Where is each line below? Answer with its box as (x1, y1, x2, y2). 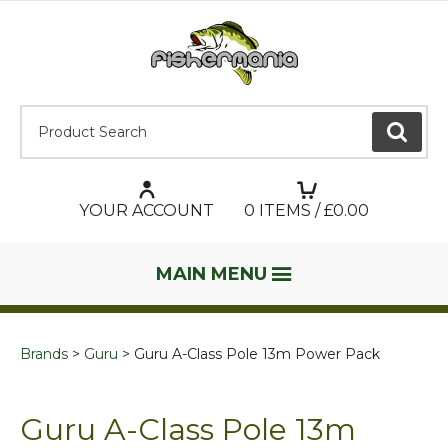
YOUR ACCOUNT (79, 201, 214, 221)
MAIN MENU (155, 263, 267, 286)
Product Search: (21, 105, 152, 125)
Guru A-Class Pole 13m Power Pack (134, 345, 380, 364)
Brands (20, 345, 68, 364)
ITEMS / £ (255, 201, 333, 221)
